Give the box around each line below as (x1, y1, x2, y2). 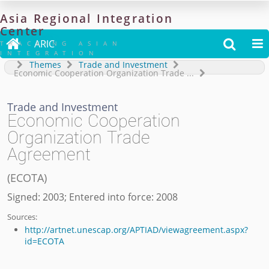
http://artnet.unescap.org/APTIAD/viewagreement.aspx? (24, 224, 248, 236)
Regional (33, 11, 92, 26)
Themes (29, 59, 61, 70)
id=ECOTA (24, 235, 64, 247)
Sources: (7, 211, 38, 222)
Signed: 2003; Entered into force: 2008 (7, 190, 178, 204)
